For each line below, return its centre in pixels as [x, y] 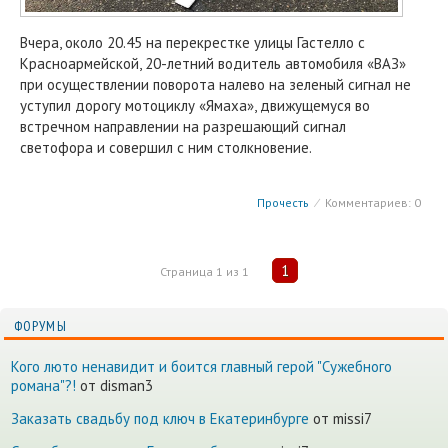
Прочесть [283, 202]
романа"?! [43, 385]
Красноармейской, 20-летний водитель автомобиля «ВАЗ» [213, 63]
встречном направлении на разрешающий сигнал [183, 126]
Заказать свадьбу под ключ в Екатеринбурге [160, 418]
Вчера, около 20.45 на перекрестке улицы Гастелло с [192, 42]
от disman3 [114, 385]
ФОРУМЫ [40, 326]
